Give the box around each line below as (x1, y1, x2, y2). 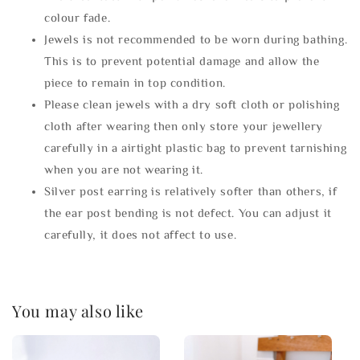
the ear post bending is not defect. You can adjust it (44, 207, 332, 219)
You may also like (12, 299, 144, 321)
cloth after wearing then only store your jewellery (44, 120, 324, 133)
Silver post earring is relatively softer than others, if (44, 185, 337, 198)
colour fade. (44, 11, 111, 24)
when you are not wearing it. (44, 163, 203, 176)
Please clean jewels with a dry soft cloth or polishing (44, 98, 340, 111)
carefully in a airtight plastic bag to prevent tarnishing (44, 141, 347, 154)
